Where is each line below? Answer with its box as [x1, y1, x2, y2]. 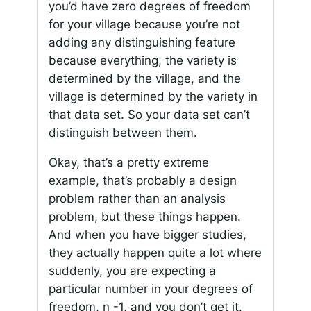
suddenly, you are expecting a [48, 263, 216, 278]
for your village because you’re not [48, 17, 240, 31]
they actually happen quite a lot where [48, 245, 262, 260]
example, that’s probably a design [48, 173, 237, 187]
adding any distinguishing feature [48, 35, 235, 49]
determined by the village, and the [48, 71, 241, 85]
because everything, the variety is [48, 53, 237, 67]
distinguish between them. [48, 125, 197, 140]
